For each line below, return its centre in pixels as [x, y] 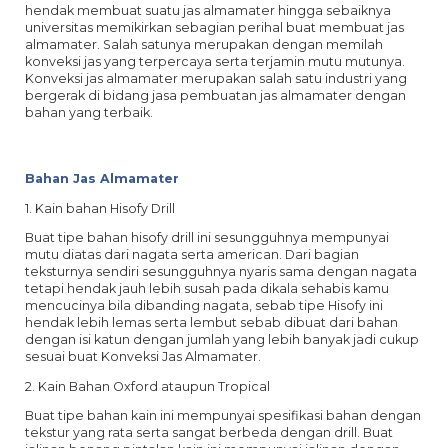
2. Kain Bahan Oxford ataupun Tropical [147, 386]
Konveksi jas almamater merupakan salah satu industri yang [216, 78]
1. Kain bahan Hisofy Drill [100, 208]
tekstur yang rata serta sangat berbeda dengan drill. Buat [209, 433]
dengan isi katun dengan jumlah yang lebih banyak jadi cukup [222, 340]
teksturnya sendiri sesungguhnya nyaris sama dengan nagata [221, 272]
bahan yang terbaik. [89, 112]
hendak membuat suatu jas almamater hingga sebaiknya [208, 10]
